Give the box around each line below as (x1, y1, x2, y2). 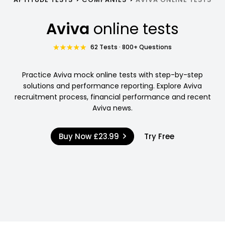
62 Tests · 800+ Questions (90, 42, 172, 51)
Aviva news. (92, 102, 133, 113)
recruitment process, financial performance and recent (14, 91, 211, 102)
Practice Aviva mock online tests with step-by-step (22, 69, 203, 80)
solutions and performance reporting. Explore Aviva (23, 80, 202, 91)
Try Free (144, 131, 174, 142)
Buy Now (59, 131, 94, 142)
